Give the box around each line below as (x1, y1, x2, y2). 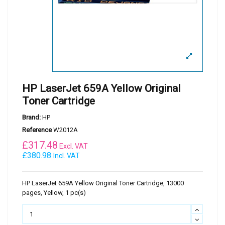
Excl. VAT (58, 142, 88, 151)
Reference (22, 126, 52, 134)
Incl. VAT (53, 152, 80, 160)
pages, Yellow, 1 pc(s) (22, 189, 86, 197)
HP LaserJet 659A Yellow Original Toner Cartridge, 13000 (22, 179, 184, 187)
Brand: (22, 113, 41, 121)
